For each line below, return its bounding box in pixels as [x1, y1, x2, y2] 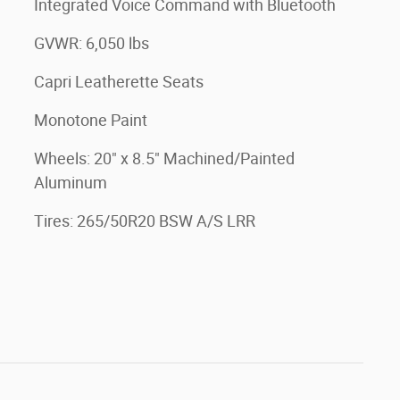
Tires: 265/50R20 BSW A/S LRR [34, 212, 255, 230]
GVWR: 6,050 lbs [34, 34, 149, 53]
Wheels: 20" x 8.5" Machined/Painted [34, 149, 295, 168]
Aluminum [34, 173, 107, 192]
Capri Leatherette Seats [34, 72, 204, 91]
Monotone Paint [34, 111, 147, 129]
